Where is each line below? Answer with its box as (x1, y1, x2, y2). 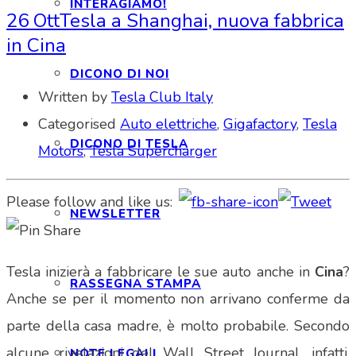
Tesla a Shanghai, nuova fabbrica (60, 7, 344, 33)
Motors (38, 141, 83, 161)
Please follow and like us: (6, 192, 172, 212)
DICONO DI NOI (70, 66, 169, 82)
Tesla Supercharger (90, 141, 217, 161)
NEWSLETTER (70, 206, 161, 222)
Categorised (38, 114, 120, 133)
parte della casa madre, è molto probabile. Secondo (6, 316, 350, 336)
